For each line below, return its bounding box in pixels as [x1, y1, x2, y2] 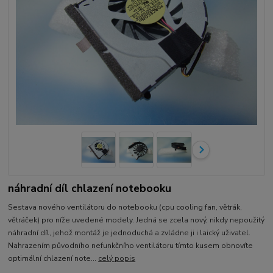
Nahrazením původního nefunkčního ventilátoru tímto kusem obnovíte [8, 240, 253, 250]
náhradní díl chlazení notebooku [8, 180, 172, 196]
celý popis [98, 253, 136, 263]
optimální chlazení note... [8, 253, 99, 263]
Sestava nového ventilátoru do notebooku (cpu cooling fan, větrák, [8, 202, 243, 212]
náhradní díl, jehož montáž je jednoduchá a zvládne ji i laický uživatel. [8, 227, 251, 238]
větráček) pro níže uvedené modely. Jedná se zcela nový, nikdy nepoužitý [8, 214, 265, 225]
